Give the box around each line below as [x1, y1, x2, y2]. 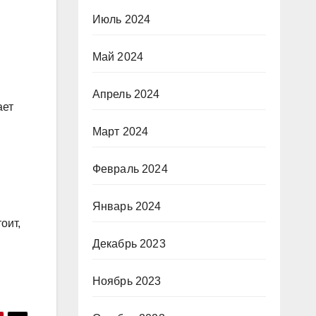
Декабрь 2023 [92, 238, 166, 250]
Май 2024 [92, 51, 144, 63]
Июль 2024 [92, 13, 151, 26]
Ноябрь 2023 [92, 275, 162, 288]
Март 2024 [92, 126, 149, 138]
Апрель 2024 [92, 88, 160, 101]
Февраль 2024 [92, 163, 168, 176]
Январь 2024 [92, 200, 162, 213]
